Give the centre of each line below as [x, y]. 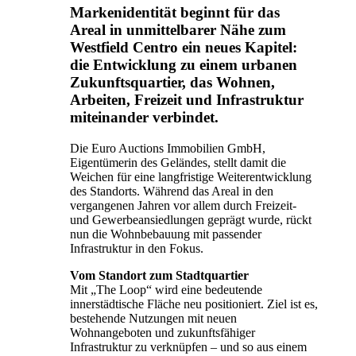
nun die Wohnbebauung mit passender [166, 234]
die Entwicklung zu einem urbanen [184, 65]
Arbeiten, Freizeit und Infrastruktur [187, 100]
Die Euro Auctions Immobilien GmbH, [168, 148]
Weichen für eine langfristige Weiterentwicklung [191, 176]
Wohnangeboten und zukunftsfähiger [163, 332]
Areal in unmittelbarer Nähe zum [178, 30]
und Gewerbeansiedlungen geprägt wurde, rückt [191, 219]
